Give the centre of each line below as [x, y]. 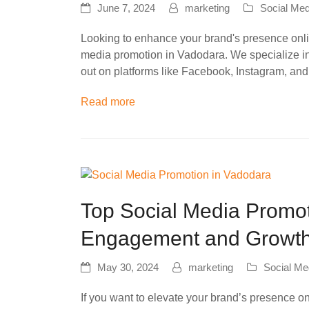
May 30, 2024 [128, 268]
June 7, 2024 [126, 9]
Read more [108, 102]
